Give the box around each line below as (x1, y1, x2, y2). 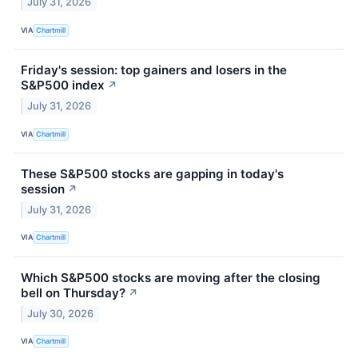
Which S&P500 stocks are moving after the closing (21, 269, 320, 285)
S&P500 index (21, 78, 105, 93)
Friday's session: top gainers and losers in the (21, 62, 287, 78)
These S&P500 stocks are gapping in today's (21, 166, 284, 182)
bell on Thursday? (21, 284, 125, 300)
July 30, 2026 (27, 307, 94, 320)
